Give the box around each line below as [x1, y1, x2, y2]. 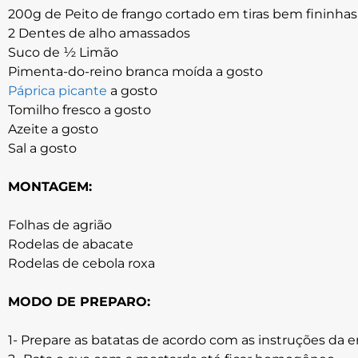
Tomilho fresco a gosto [8, 102, 151, 117]
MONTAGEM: [8, 179, 92, 194]
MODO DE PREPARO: [8, 294, 150, 309]
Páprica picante [8, 83, 107, 98]
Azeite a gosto [8, 121, 98, 137]
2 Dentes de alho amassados [8, 26, 190, 41]
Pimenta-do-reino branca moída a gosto [8, 64, 263, 79]
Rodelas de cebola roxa [8, 256, 155, 271]
